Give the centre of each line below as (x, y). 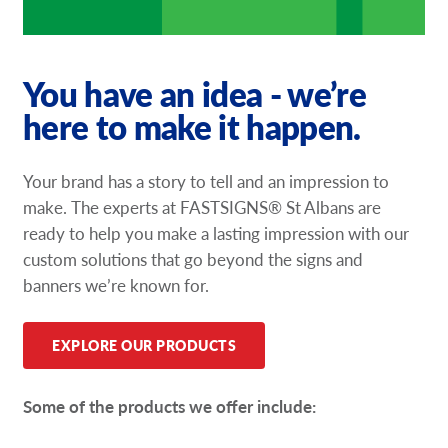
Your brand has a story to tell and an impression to (206, 180)
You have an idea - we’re (195, 93)
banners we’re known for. (116, 284)
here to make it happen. (192, 126)
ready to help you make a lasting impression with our (216, 232)
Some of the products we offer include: (170, 406)
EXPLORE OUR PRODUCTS (144, 346)
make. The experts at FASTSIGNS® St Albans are (202, 206)
